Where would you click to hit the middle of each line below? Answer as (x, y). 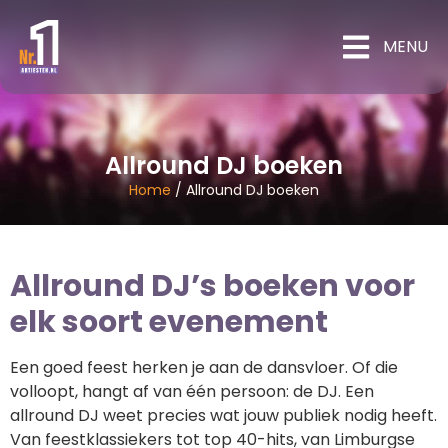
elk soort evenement (169, 321)
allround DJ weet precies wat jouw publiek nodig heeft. (223, 415)
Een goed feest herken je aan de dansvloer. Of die (204, 367)
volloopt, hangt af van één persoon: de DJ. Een (192, 391)
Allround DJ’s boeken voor (212, 285)
